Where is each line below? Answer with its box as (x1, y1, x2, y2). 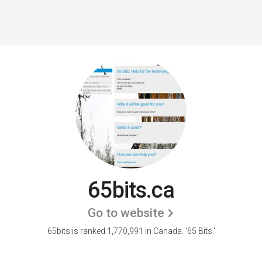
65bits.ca (88, 177, 174, 203)
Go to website (88, 206, 164, 220)
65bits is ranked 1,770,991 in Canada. (47, 226, 185, 236)
